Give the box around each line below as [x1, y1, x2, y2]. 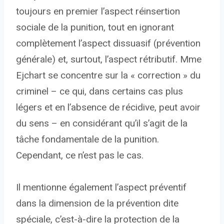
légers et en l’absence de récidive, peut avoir [16, 101, 200, 113]
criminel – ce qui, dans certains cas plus [16, 85, 183, 97]
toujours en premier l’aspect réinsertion [16, 5, 180, 17]
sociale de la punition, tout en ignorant [16, 21, 174, 33]
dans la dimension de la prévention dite [16, 197, 178, 209]
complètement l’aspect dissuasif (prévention [16, 37, 200, 49]
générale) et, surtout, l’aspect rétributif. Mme [16, 53, 201, 65]
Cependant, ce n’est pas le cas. [16, 149, 143, 161]
